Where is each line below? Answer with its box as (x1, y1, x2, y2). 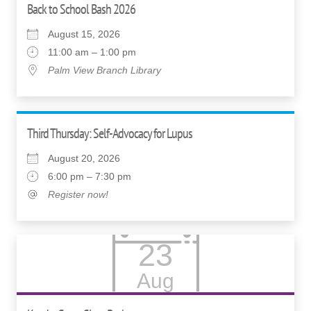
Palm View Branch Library (48, 64, 161, 76)
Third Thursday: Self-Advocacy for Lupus (27, 124, 192, 142)
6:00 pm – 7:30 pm (48, 170, 131, 182)
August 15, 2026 (48, 28, 120, 40)
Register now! (48, 188, 108, 200)
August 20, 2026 (48, 152, 120, 164)
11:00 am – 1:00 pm (48, 46, 136, 58)
